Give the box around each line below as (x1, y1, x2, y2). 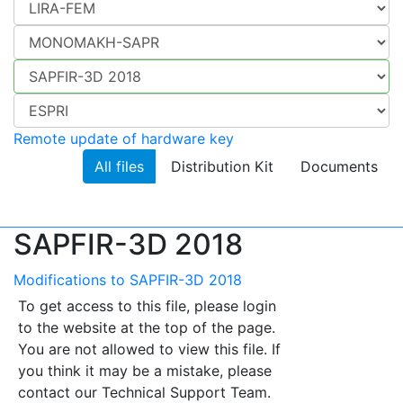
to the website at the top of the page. (18, 318, 275, 336)
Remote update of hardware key (13, 129, 234, 148)
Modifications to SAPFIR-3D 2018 (13, 270, 242, 289)
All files (94, 157, 144, 175)
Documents (300, 157, 378, 175)
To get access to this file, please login (18, 296, 276, 315)
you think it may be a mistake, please (18, 361, 272, 380)
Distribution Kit (171, 157, 273, 175)
